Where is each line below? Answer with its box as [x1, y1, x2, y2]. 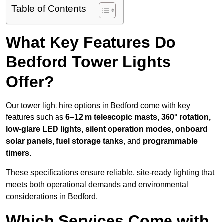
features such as [6, 113, 65, 122]
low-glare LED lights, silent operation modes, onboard [6, 125, 208, 134]
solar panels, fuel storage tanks [6, 137, 123, 146]
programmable [143, 137, 198, 146]
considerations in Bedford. [6, 192, 98, 201]
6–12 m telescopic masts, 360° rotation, [65, 113, 211, 122]
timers [6, 149, 29, 158]
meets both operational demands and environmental [6, 180, 188, 189]
